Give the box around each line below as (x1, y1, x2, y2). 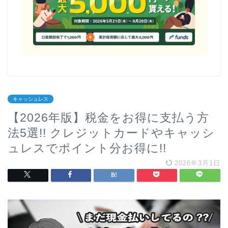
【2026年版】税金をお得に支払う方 (8, 111, 209, 125)
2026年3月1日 (172, 159, 220, 167)
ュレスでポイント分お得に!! (8, 141, 166, 155)
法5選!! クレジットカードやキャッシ (8, 126, 215, 140)
